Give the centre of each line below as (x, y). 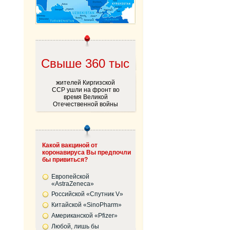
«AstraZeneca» (72, 184)
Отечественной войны (85, 104)
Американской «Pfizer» (84, 216)
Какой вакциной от (70, 145)
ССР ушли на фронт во (85, 90)
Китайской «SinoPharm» (86, 205)
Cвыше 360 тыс (85, 63)
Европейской (70, 177)
